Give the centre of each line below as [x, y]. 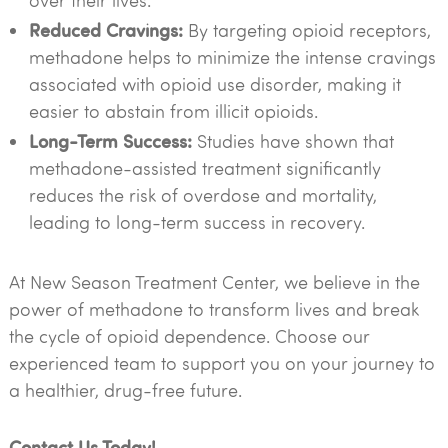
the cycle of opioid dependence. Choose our [189, 336]
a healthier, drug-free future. [125, 390]
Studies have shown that [292, 141]
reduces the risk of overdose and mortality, [202, 195]
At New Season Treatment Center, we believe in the [214, 282]
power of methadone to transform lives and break [213, 309]
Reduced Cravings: [105, 29]
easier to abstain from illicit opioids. [173, 111]
